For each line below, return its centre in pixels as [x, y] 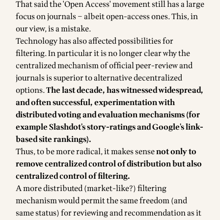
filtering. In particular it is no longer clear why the [103, 54]
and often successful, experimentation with [95, 103]
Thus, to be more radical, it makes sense [86, 152]
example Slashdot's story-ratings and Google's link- [110, 127]
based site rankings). [54, 139]
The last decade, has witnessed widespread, [125, 90]
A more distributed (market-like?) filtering [91, 189]
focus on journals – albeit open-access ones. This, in [107, 17]
